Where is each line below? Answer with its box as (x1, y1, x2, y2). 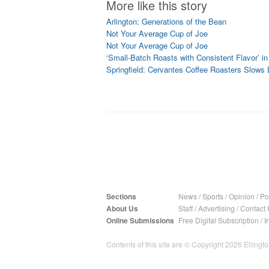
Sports (202, 191, 223, 201)
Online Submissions (106, 215, 174, 226)
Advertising (198, 203, 235, 213)
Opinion (229, 191, 255, 201)
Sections (106, 191, 136, 202)
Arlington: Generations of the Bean (106, 16, 226, 27)
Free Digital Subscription (178, 215, 259, 225)
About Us (106, 203, 138, 214)
